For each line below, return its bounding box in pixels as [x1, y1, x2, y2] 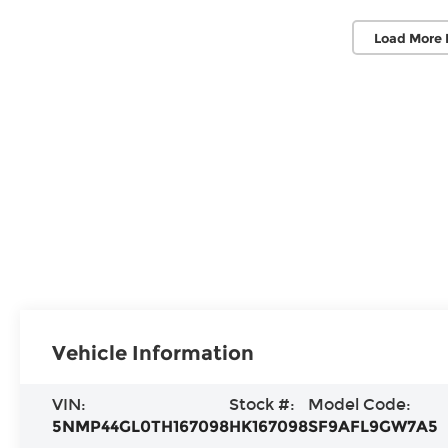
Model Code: [308, 394, 412, 414]
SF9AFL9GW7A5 [308, 416, 439, 436]
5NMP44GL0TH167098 [52, 416, 230, 436]
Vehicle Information [52, 340, 255, 365]
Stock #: [229, 394, 296, 414]
